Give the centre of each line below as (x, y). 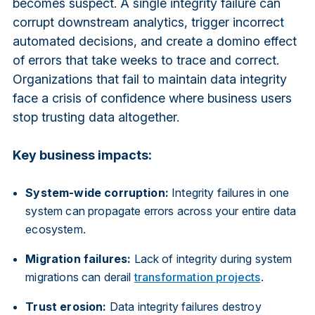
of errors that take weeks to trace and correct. (146, 60)
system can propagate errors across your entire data (161, 211)
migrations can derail (80, 277)
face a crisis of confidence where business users (152, 98)
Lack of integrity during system (212, 258)
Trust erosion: (66, 306)
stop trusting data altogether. (96, 117)
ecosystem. (56, 229)
